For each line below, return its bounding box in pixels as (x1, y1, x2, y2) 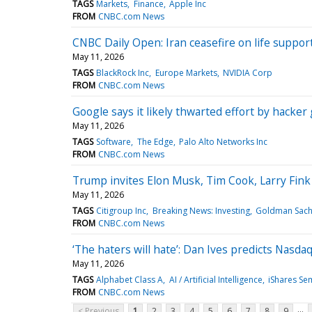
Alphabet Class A (96, 273, 164, 286)
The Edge (136, 135, 173, 148)
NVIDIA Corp (222, 66, 272, 79)
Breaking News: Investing (152, 204, 250, 217)
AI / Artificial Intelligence (169, 273, 263, 286)
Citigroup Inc (96, 204, 147, 217)
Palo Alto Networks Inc (178, 135, 267, 148)
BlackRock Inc (96, 66, 150, 79)
